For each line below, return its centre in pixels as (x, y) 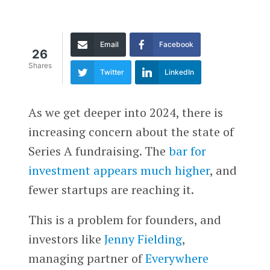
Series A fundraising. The (98, 151)
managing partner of (86, 258)
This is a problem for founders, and (124, 219)
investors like (66, 239)
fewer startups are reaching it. (111, 189)
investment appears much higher (119, 170)
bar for (187, 151)
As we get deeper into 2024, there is (125, 112)
